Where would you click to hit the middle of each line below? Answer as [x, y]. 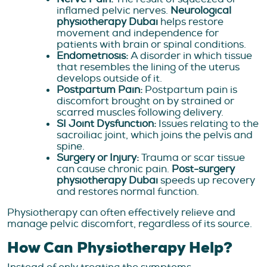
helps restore [191, 22]
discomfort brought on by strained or [145, 101]
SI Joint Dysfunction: [106, 124]
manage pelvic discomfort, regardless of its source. [130, 224]
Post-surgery [203, 169]
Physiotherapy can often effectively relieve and [121, 213]
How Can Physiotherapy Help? [120, 248]
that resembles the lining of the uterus [148, 67]
